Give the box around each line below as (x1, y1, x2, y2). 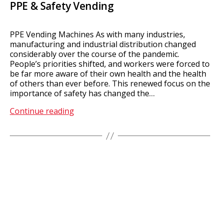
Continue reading (10, 106, 74, 117)
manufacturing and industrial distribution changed (10, 39, 196, 50)
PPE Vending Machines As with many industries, (10, 29, 185, 40)
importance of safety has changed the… (10, 88, 155, 99)
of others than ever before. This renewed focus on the (10, 78, 210, 89)
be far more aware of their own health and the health (10, 68, 206, 80)
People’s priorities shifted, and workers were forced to (10, 58, 210, 70)
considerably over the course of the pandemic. (10, 49, 179, 60)
